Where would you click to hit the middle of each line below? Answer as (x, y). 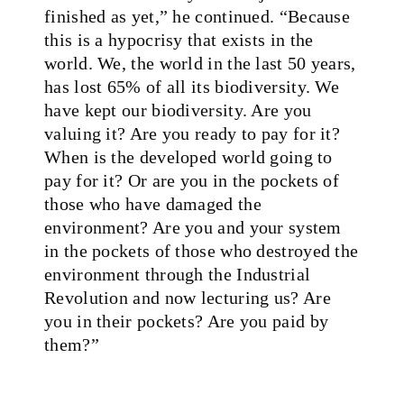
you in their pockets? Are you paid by (187, 321)
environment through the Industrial (178, 274)
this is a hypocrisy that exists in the (179, 39)
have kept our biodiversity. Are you (178, 110)
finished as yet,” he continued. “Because (197, 16)
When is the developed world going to (188, 156)
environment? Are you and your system (193, 227)
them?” (72, 344)
